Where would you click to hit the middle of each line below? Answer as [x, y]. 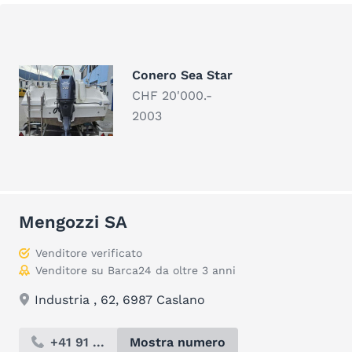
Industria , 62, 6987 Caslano [120, 300]
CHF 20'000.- [172, 95]
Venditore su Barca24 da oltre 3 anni [136, 270]
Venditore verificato [89, 253]
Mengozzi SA [73, 222]
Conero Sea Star [182, 75]
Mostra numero [178, 342]
